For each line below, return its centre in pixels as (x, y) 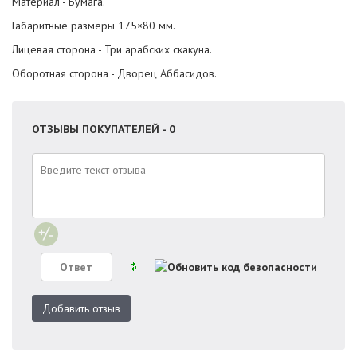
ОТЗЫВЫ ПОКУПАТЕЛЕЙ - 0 (104, 129)
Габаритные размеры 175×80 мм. (94, 25)
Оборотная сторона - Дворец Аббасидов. (114, 73)
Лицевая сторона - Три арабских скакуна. (112, 49)
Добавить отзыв (81, 308)
